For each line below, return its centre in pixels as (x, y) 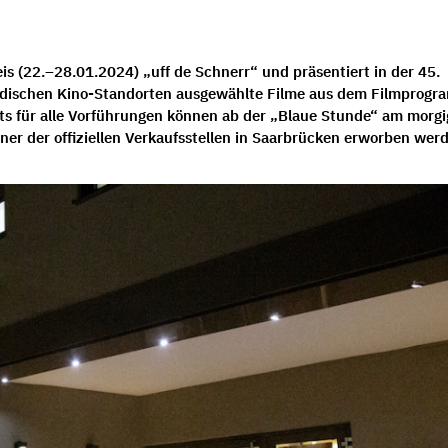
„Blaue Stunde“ (326, 115)
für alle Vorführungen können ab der (141, 115)
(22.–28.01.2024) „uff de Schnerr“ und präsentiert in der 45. (227, 71)
